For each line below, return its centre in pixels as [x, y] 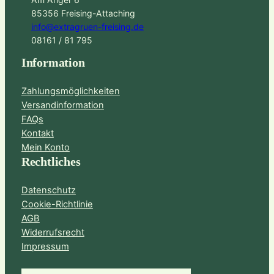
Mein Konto [45, 148]
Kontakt [37, 134]
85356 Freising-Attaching [83, 13]
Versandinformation [62, 106]
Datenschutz [48, 191]
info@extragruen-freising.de [87, 27]
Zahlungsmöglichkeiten [70, 91]
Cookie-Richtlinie [57, 205]
